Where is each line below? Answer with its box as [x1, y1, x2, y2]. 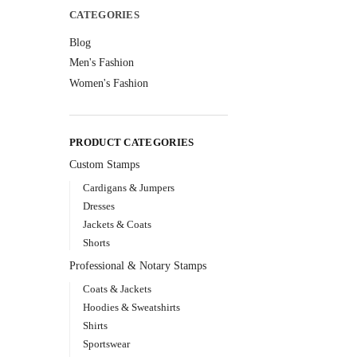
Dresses [82, 199, 115, 212]
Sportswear [82, 338, 130, 351]
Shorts [82, 237, 110, 249]
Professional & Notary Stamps [69, 259, 206, 272]
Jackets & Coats [82, 218, 151, 230]
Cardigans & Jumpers [82, 181, 175, 194]
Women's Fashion [69, 76, 148, 89]
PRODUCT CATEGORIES [69, 136, 194, 149]
